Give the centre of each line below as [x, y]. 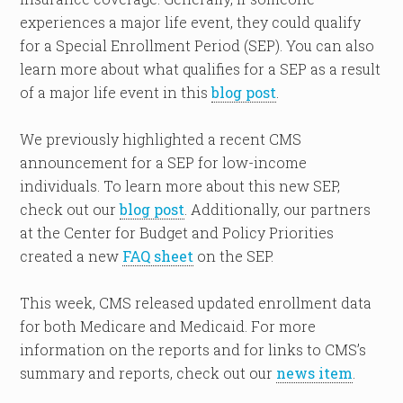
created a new [72, 255]
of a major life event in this [116, 92]
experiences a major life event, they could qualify [191, 22]
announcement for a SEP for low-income [164, 162]
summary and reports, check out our [148, 372]
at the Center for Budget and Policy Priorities [177, 232]
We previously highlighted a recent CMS [161, 139]
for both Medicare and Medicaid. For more [168, 326]
